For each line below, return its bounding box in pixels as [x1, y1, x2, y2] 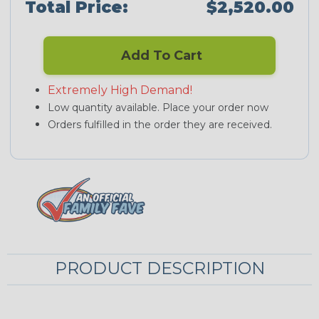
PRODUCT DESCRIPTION [54, 257, 265, 278]
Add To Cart [117, 48, 202, 64]
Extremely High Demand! [48, 83, 192, 98]
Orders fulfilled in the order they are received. [48, 118, 272, 132]
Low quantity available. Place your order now [48, 101, 268, 115]
